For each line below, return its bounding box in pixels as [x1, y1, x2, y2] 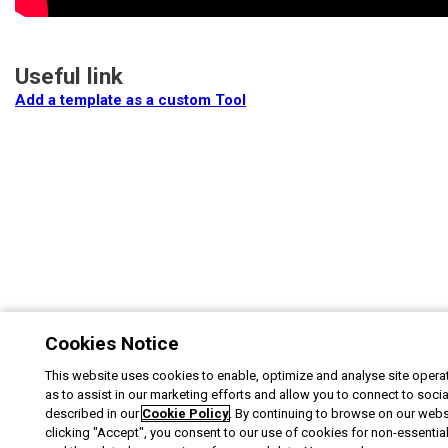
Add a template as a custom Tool [15, 91, 246, 109]
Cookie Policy [141, 406, 229, 421]
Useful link [15, 63, 123, 89]
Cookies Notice [44, 332, 179, 355]
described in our [44, 406, 142, 421]
